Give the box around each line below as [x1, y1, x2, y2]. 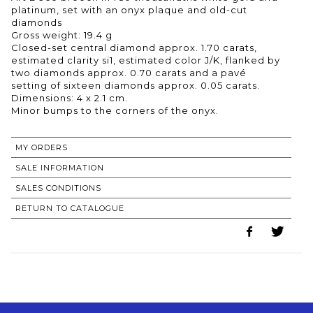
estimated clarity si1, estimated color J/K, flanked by [11, 54, 280, 66]
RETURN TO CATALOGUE [15, 203, 124, 213]
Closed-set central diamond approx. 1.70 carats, [11, 41, 257, 53]
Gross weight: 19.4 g [11, 29, 112, 41]
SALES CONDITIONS [15, 182, 101, 193]
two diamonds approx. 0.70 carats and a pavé [11, 66, 247, 78]
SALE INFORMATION [15, 162, 104, 173]
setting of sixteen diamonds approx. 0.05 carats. [11, 79, 260, 91]
